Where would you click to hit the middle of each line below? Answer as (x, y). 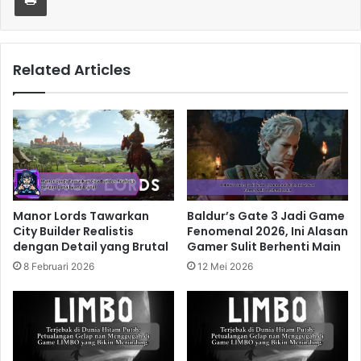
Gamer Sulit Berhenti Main (264, 247)
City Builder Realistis (73, 232)
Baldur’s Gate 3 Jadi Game (266, 216)
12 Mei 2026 (225, 267)
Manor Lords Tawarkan (81, 216)
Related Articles (72, 70)
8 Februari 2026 (59, 267)
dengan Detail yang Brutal (91, 247)
